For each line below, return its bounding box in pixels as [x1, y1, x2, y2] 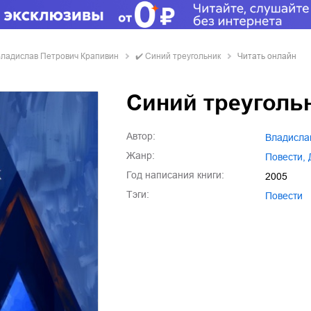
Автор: [126, 131, 155, 142]
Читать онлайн [237, 51, 296, 61]
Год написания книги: [126, 169, 224, 180]
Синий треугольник [145, 51, 221, 61]
